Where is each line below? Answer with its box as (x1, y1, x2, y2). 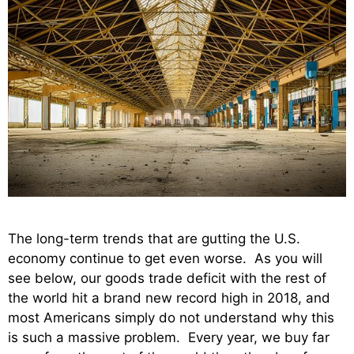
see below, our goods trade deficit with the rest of (8, 269, 326, 286)
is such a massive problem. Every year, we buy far (8, 329, 330, 345)
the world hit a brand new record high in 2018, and (8, 289, 330, 306)
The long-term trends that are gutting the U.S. (8, 230, 300, 247)
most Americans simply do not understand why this (8, 309, 334, 326)
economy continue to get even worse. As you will (8, 250, 322, 266)
